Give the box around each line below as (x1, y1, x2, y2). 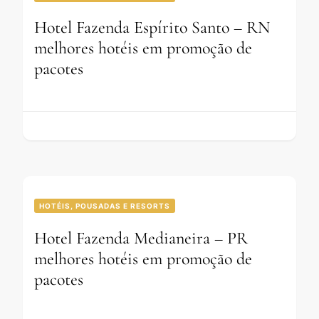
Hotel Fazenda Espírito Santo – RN (34, 17, 270, 38)
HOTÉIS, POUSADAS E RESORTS (39, 202, 170, 211)
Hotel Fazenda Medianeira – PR (34, 228, 248, 249)
